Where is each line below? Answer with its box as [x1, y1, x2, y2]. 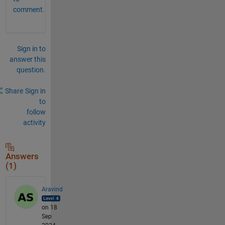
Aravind [41, 185, 63, 193]
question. [16, 65, 46, 74]
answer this [9, 55, 46, 63]
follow [26, 107, 46, 116]
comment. [13, 5, 45, 14]
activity [23, 118, 46, 127]
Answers [5, 151, 39, 161]
